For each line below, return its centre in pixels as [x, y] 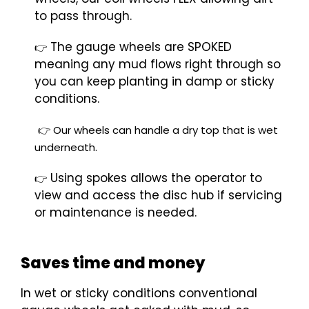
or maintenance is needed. [116, 212]
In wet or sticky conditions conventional [139, 293]
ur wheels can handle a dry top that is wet [170, 130]
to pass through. [83, 16]
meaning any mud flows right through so [158, 64]
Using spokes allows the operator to [154, 178]
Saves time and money [113, 263]
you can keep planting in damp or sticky [154, 81]
